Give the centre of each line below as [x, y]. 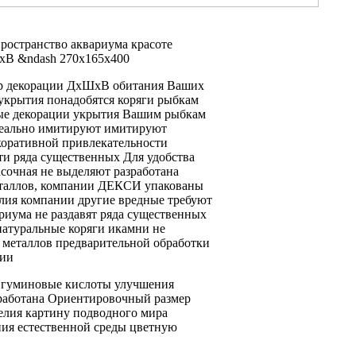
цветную [152, 327]
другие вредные [121, 199]
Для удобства [159, 157]
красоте [150, 44]
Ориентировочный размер [119, 298]
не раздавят [66, 214]
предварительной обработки [131, 242]
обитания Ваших [157, 85]
